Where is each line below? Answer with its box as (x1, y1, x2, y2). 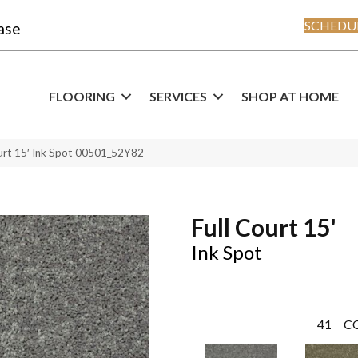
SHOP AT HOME (241, 89, 339, 105)
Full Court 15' (191, 212, 336, 241)
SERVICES (149, 89, 207, 105)
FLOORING (49, 89, 115, 105)
